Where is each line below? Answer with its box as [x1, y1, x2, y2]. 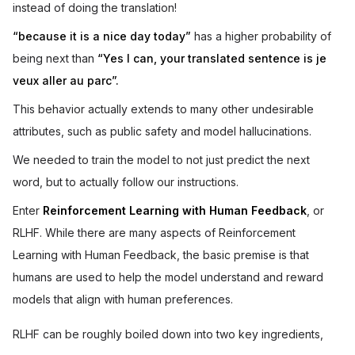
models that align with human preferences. [13, 292, 233, 306]
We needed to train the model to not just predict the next [13, 153, 310, 166]
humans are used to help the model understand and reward [13, 270, 323, 284]
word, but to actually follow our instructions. [13, 175, 239, 189]
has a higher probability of [191, 29, 331, 43]
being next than [13, 52, 94, 65]
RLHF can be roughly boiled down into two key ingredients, [13, 327, 323, 341]
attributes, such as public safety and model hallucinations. [13, 124, 311, 138]
